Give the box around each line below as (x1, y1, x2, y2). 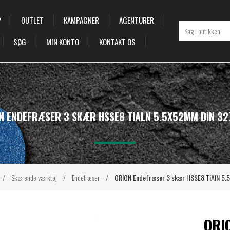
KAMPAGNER (63, 14, 99, 26)
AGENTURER (119, 14, 154, 26)
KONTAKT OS (99, 36, 136, 47)
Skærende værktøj (11, 172, 57, 183)
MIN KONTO (46, 36, 79, 47)
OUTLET (21, 14, 44, 26)
